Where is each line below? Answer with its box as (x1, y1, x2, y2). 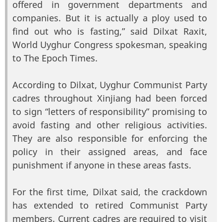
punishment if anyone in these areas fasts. (12, 159, 191, 171)
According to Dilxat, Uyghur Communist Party (12, 78, 207, 91)
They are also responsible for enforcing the (12, 132, 207, 144)
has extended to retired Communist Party (12, 199, 207, 211)
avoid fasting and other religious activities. (12, 118, 207, 131)
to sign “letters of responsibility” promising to (12, 105, 207, 117)
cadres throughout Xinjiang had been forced (12, 92, 207, 104)
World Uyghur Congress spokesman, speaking (12, 38, 207, 51)
